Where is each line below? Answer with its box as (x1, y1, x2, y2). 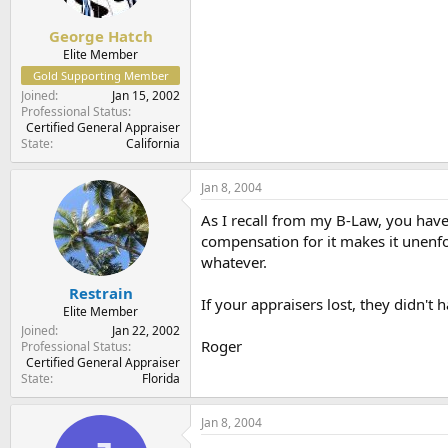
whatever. (201, 251, 267, 272)
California (126, 134, 180, 152)
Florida (142, 370, 180, 387)
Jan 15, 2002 (112, 86, 180, 104)
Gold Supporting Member (32, 67, 169, 83)
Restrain (68, 283, 133, 303)
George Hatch (48, 25, 153, 46)
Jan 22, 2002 (112, 322, 180, 339)
